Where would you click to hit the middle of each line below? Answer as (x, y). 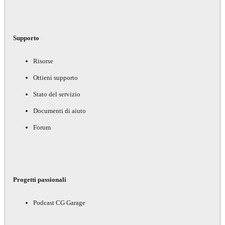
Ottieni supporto (55, 78)
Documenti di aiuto (60, 111)
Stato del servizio (57, 94)
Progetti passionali (40, 179)
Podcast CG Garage (59, 202)
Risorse (43, 61)
